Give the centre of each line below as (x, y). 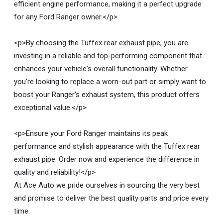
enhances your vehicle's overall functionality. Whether (101, 68)
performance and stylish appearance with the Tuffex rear (107, 146)
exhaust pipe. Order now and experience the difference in (107, 159)
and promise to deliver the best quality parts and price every (111, 198)
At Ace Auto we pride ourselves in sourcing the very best (107, 185)
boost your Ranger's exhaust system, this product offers (107, 94)
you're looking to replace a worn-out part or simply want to (110, 81)
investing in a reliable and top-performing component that (108, 56)
